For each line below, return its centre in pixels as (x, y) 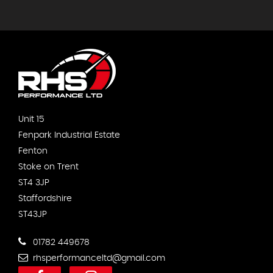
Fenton (33, 151)
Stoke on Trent (48, 167)
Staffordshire (45, 199)
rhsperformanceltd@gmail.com (98, 258)
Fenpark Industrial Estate (69, 135)
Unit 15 (31, 119)
